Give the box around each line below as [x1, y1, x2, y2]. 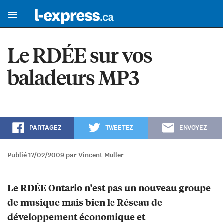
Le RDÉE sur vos [7, 41, 152, 68]
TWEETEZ [105, 123, 134, 133]
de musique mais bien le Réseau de [7, 196, 162, 209]
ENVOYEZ [179, 123, 207, 133]
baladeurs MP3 [7, 64, 139, 91]
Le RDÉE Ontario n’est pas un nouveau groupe [7, 181, 211, 194]
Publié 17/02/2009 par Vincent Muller [7, 150, 124, 160]
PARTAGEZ [29, 123, 62, 133]
